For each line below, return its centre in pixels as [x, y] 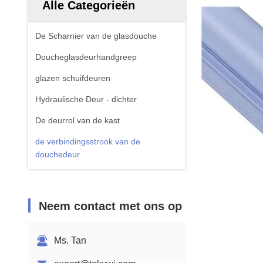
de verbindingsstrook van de [88, 141]
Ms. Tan [70, 240]
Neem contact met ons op [110, 206]
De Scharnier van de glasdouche [96, 36]
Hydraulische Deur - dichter [86, 99]
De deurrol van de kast [77, 120]
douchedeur [58, 154]
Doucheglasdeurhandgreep [86, 57]
